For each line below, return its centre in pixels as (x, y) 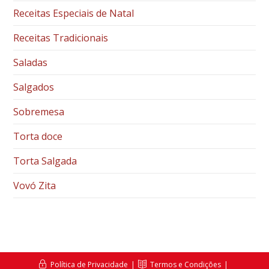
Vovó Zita (35, 186)
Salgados (34, 87)
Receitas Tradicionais (61, 38)
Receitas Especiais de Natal (74, 14)
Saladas (31, 63)
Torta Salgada (45, 161)
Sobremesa (39, 112)
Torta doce (38, 137)
